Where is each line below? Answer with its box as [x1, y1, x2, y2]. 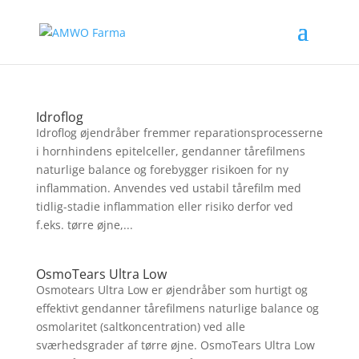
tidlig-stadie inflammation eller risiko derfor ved [35, 199, 293, 214]
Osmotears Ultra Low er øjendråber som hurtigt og [35, 282, 308, 297]
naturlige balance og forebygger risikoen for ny [35, 162, 288, 177]
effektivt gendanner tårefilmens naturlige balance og [35, 301, 319, 316]
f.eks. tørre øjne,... [35, 217, 133, 232]
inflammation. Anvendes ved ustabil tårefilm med [35, 180, 301, 196]
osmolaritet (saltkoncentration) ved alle [35, 319, 245, 334]
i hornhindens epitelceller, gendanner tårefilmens [35, 143, 305, 159]
